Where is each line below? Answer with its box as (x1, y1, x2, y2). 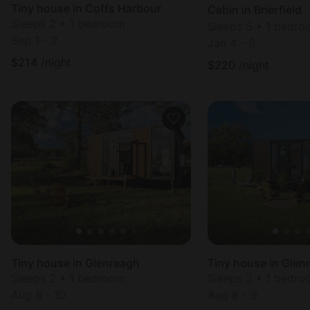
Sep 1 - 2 (11, 33, 58, 47)
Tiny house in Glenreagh (11, 256, 140, 270)
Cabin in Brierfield (208, 3, 302, 17)
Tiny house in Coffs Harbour (11, 1, 161, 15)
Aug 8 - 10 (11, 288, 66, 302)
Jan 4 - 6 (208, 36, 255, 50)
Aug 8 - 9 (208, 288, 257, 302)
